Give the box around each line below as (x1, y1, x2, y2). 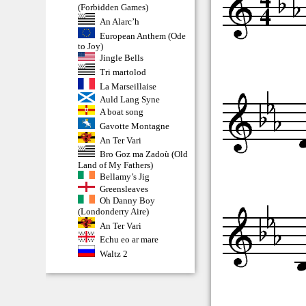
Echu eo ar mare (99, 234, 158, 245)
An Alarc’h (99, 16, 139, 27)
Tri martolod (99, 67, 146, 78)
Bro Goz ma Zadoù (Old (99, 148, 188, 159)
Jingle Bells (99, 53, 143, 64)
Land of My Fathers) (78, 159, 154, 170)
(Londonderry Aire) (78, 206, 150, 217)
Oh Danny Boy (99, 195, 155, 206)
